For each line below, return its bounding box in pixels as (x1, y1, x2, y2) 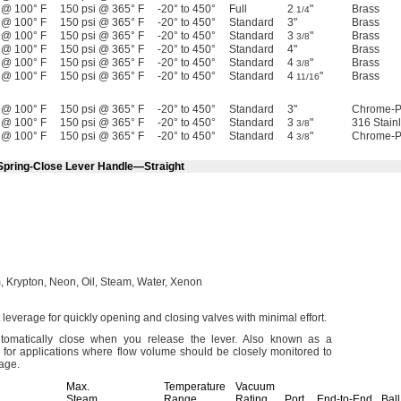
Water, (137, 276, 167, 288)
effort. (300, 311, 327, 324)
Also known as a (237, 333, 333, 346)
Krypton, (6, 276, 47, 288)
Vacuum (235, 380, 275, 393)
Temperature (164, 380, 226, 393)
